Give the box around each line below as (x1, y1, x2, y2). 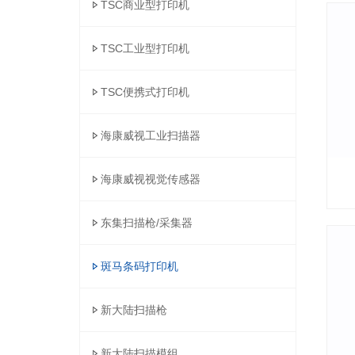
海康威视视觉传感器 (101, 173, 200, 185)
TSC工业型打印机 (101, 42, 189, 55)
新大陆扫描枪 (101, 303, 167, 316)
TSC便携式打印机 (101, 86, 189, 98)
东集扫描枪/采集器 (101, 216, 193, 229)
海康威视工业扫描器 (101, 129, 200, 142)
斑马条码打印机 (101, 260, 178, 273)
